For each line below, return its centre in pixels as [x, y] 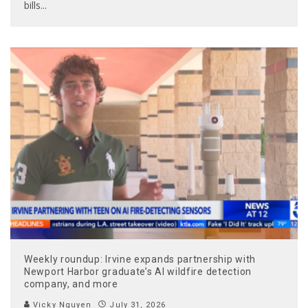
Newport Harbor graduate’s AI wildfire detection [138, 271]
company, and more [71, 284]
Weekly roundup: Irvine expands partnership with [140, 259]
